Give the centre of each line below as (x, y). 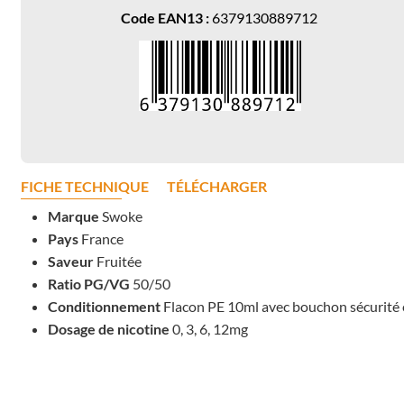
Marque (73, 216)
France (101, 239)
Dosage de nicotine (108, 329)
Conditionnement (105, 307)
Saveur (70, 262)
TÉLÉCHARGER (216, 187)
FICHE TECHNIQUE (84, 187)
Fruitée (117, 262)
